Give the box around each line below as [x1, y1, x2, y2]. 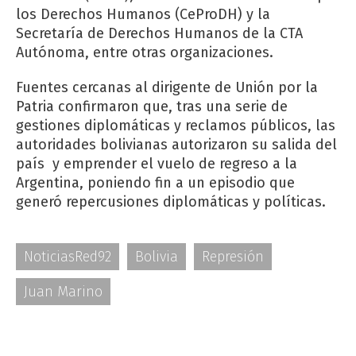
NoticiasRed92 [24, 248, 111, 265]
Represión [202, 248, 264, 265]
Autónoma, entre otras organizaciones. [16, 44, 273, 61]
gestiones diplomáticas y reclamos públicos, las [16, 117, 335, 134]
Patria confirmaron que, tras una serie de [16, 98, 288, 115]
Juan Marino [24, 283, 103, 300]
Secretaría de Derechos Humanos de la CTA [16, 25, 303, 42]
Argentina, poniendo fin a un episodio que [16, 174, 295, 192]
